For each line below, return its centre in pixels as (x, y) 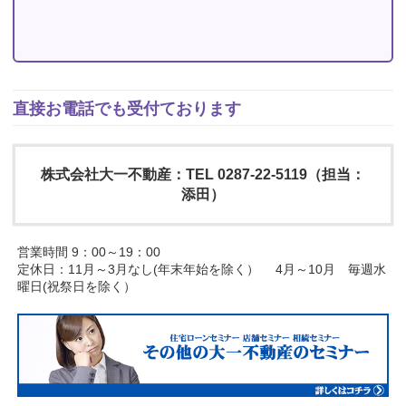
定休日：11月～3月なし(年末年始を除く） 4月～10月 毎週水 (202, 270)
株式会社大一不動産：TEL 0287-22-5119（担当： (203, 175)
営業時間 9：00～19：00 (89, 252)
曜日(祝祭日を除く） (77, 287)
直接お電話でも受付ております (127, 109)
